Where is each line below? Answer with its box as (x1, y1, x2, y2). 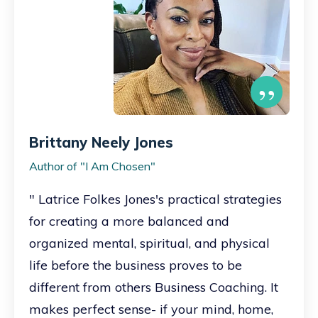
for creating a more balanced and (29, 213, 229, 230)
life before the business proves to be (29, 257, 242, 274)
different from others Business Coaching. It (29, 279, 278, 296)
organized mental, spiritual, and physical (29, 235, 270, 252)
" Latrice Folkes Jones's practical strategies (29, 191, 282, 208)
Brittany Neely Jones (29, 133, 173, 152)
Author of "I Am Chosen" (29, 159, 155, 174)
